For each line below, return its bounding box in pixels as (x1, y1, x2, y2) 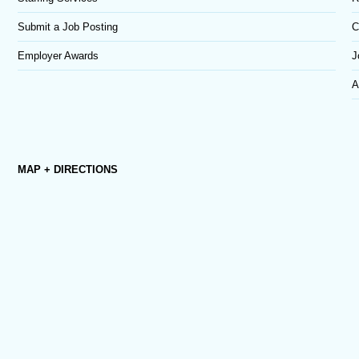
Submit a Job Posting (17, 21, 118, 34)
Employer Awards (17, 50, 99, 63)
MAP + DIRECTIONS (17, 163, 118, 176)
